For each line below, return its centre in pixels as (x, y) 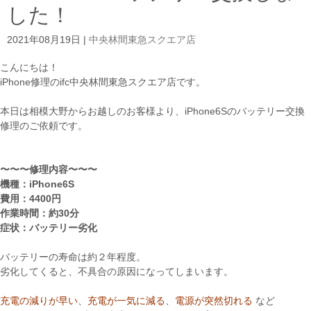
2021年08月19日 (44, 40)
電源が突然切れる (214, 301)
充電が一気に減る (126, 301)
